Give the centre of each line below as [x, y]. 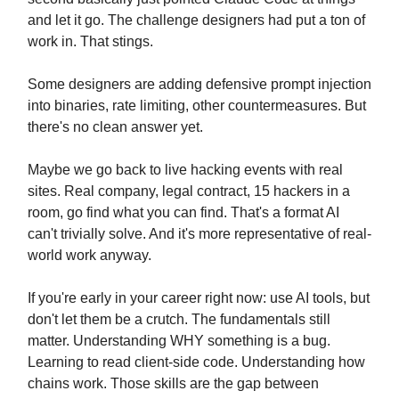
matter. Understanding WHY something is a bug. [179, 341]
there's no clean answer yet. [115, 127]
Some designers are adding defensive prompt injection [199, 85]
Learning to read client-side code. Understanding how [196, 362]
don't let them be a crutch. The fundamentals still [179, 320]
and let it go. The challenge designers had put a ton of [196, 20]
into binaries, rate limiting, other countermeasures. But [197, 106]
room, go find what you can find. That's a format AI [183, 213]
